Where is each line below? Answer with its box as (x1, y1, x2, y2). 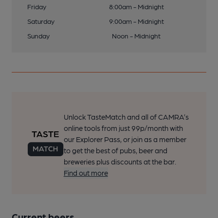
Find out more (63, 168, 108, 177)
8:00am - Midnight (109, 2, 164, 10)
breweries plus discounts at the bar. (63, 157, 176, 166)
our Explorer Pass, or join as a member (63, 135, 186, 144)
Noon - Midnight (112, 32, 161, 39)
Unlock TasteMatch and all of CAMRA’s (63, 112, 189, 121)
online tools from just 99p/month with (63, 124, 183, 132)
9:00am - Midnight (109, 17, 164, 25)
